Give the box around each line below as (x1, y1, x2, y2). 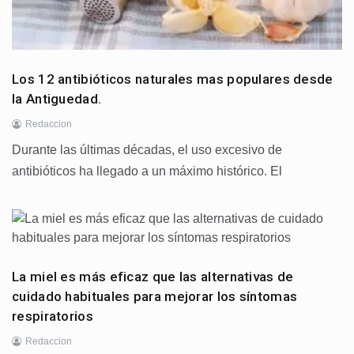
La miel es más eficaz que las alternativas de (12, 268, 294, 284)
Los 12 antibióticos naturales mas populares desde (12, 70, 333, 87)
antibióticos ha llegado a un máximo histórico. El (12, 164, 282, 178)
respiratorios (12, 307, 93, 324)
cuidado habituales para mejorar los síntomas (12, 288, 298, 304)
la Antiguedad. (12, 90, 102, 107)
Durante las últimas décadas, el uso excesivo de (12, 142, 282, 156)
